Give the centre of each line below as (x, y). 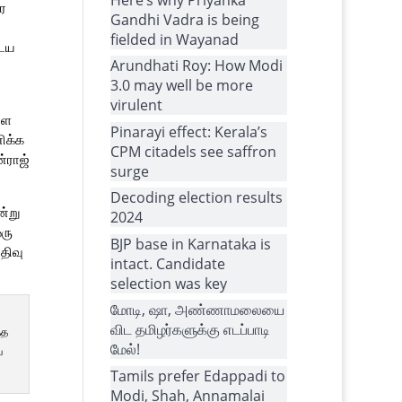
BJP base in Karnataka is (191, 244)
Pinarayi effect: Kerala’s (189, 131)
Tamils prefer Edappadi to (198, 376)
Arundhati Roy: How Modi (197, 66)
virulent (137, 105)
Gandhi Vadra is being (185, 19)
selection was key (169, 283)
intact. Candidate (168, 263)
